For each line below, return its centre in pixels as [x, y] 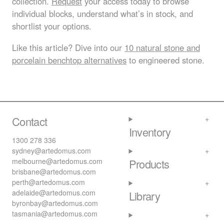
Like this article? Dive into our [68, 48]
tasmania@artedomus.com [55, 214]
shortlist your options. [52, 26]
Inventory [150, 132]
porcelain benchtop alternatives [69, 60]
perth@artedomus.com [48, 182]
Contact [30, 121]
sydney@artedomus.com [51, 151]
